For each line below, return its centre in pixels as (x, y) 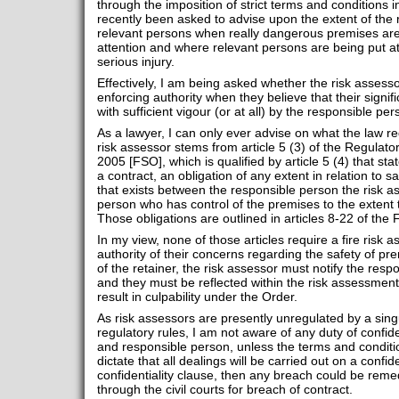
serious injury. (135, 62)
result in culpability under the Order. (197, 297)
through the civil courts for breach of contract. (224, 390)
